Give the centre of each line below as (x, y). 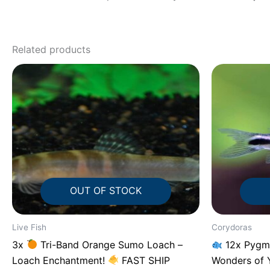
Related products (51, 49)
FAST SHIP (145, 260)
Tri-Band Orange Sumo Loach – (110, 244)
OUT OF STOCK (106, 190)
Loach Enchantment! (60, 260)
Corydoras (232, 227)
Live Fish (29, 227)
